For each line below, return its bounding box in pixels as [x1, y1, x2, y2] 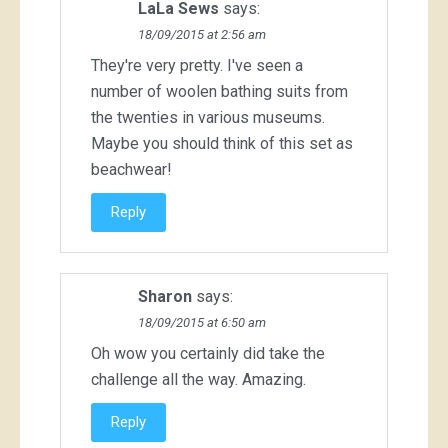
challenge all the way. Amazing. [91, 369, 306, 389]
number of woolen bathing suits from [91, 81, 348, 101]
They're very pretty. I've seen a [91, 55, 303, 75]
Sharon [138, 286, 192, 306]
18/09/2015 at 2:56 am [138, 26, 266, 42]
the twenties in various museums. [91, 107, 325, 127]
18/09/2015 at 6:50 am [138, 314, 266, 330]
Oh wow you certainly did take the [91, 343, 325, 363]
